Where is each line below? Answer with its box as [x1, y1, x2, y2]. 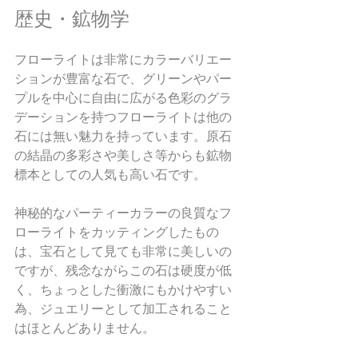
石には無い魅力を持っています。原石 [14, 129, 232, 143]
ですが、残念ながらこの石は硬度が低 [14, 264, 232, 277]
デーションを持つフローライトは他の [14, 110, 232, 124]
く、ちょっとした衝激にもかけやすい [14, 283, 232, 296]
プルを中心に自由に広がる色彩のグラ [14, 91, 232, 105]
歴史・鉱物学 [14, 8, 129, 30]
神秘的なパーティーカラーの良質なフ [14, 206, 232, 220]
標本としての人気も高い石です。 [14, 168, 206, 181]
